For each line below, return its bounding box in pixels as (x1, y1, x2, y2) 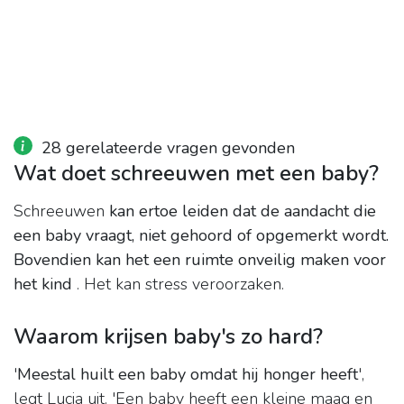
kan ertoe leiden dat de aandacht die (109, 200, 376, 223)
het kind (14, 273, 72, 296)
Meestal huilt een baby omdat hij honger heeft (17, 363, 358, 386)
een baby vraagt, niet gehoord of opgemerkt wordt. (14, 225, 389, 247)
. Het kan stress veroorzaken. (72, 273, 284, 296)
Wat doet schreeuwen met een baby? (14, 159, 379, 188)
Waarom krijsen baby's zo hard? (14, 322, 323, 352)
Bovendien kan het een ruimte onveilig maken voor (14, 249, 386, 271)
